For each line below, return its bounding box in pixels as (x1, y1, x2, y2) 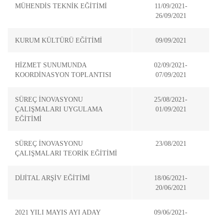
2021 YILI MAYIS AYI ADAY (15, 208, 100, 216)
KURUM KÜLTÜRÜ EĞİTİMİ (15, 36, 102, 44)
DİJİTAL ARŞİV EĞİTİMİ (15, 174, 90, 182)
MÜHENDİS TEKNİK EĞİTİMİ (15, 2, 107, 10)
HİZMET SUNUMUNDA (15, 61, 86, 69)
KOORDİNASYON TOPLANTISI (15, 71, 111, 78)
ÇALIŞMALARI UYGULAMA (15, 105, 102, 113)
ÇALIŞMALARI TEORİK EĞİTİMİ (15, 149, 117, 157)
